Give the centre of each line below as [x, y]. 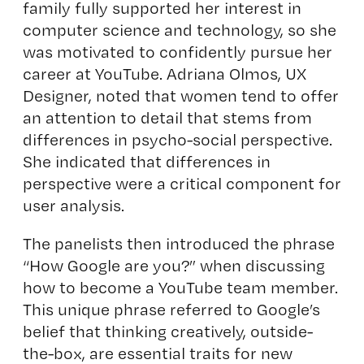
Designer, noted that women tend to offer [180, 95]
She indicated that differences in [146, 161]
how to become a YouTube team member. [180, 287]
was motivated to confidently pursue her [177, 52]
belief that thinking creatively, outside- [167, 331]
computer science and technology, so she [179, 30]
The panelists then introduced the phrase [178, 243]
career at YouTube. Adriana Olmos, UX [164, 74]
